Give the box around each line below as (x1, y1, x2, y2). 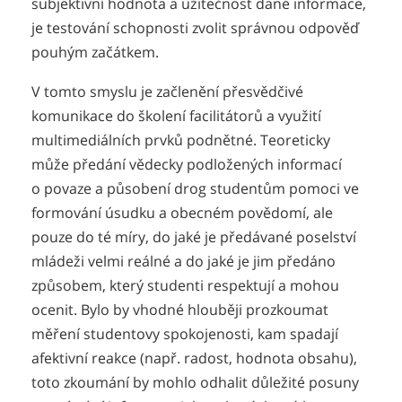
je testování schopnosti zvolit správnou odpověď (31, 17, 359, 38)
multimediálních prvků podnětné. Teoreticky (31, 130, 330, 151)
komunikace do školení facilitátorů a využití (31, 106, 321, 127)
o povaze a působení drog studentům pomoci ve (31, 179, 359, 199)
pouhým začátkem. (31, 41, 159, 62)
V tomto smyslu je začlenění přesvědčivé (31, 82, 303, 102)
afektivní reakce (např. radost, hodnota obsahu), (31, 348, 357, 369)
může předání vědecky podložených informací (31, 154, 342, 175)
